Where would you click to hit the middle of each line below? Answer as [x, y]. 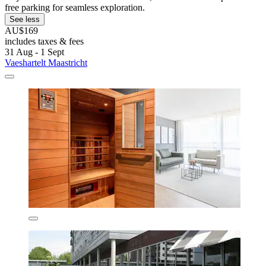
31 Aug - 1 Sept [34, 52]
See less [25, 19]
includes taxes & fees [44, 41]
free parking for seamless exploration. [75, 7]
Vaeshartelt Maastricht [46, 62]
